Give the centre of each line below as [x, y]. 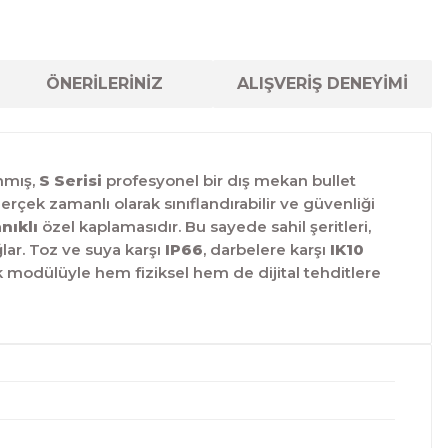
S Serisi [70, 180]
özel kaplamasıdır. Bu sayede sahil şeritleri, [204, 226]
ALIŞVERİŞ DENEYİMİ [323, 83]
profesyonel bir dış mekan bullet [229, 180]
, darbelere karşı [266, 249]
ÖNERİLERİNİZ [104, 83]
